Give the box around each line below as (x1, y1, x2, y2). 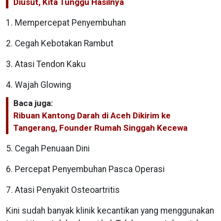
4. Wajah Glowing (6, 79, 71, 90)
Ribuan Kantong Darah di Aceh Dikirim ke (13, 110, 171, 120)
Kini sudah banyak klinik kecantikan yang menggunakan (6, 205, 214, 216)
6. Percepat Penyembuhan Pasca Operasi (6, 164, 165, 174)
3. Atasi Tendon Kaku (6, 59, 86, 69)
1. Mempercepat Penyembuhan (6, 17, 126, 28)
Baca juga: (13, 98, 53, 108)
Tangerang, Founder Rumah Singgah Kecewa (13, 122, 187, 133)
